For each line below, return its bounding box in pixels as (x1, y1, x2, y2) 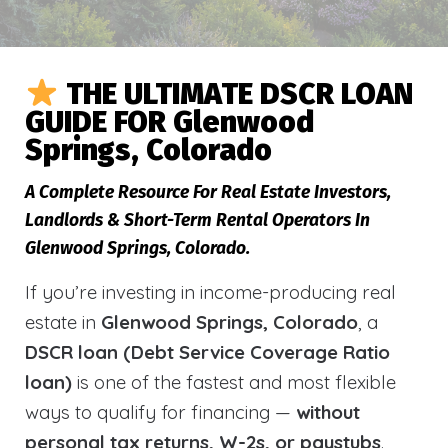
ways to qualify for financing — (25, 400, 296, 424)
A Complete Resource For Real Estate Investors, (25, 182, 391, 203)
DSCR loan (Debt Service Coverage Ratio (25, 340, 390, 364)
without (296, 400, 360, 424)
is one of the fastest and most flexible (72, 370, 396, 394)
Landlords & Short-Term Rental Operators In (25, 210, 370, 231)
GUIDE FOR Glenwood (25, 104, 314, 140)
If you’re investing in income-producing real (25, 280, 396, 304)
